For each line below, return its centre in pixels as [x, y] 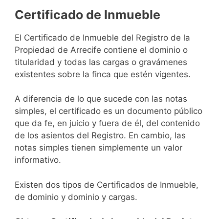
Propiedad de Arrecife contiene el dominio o [101, 50]
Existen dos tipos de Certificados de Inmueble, [107, 185]
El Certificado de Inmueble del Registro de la [102, 37]
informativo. [38, 160]
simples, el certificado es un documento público [109, 111]
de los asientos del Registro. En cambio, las [100, 136]
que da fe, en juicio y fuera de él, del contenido [107, 123]
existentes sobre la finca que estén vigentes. [103, 74]
